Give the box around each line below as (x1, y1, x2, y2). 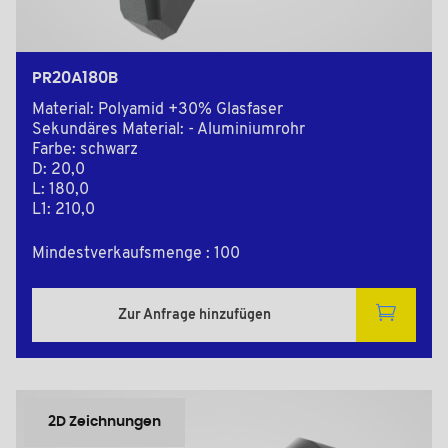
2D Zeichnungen (48, 415, 161, 430)
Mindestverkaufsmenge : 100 (32, 246, 240, 263)
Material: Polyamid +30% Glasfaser (32, 102, 283, 119)
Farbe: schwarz (32, 142, 138, 159)
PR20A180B (32, 70, 118, 87)
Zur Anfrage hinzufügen (117, 307, 271, 323)
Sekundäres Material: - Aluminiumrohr (32, 122, 305, 139)
